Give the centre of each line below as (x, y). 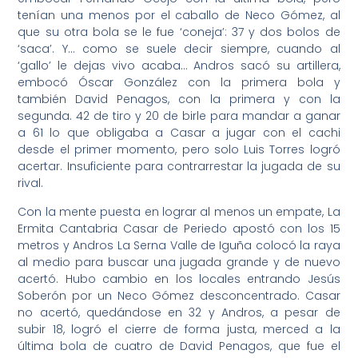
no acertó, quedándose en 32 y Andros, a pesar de (179, 312)
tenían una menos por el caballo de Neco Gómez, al (179, 16)
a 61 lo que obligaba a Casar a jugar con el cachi (179, 133)
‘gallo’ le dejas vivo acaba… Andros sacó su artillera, (179, 66)
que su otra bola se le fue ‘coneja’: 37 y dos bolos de (179, 32)
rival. (31, 183)
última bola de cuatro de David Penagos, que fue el (179, 346)
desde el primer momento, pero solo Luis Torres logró (179, 150)
